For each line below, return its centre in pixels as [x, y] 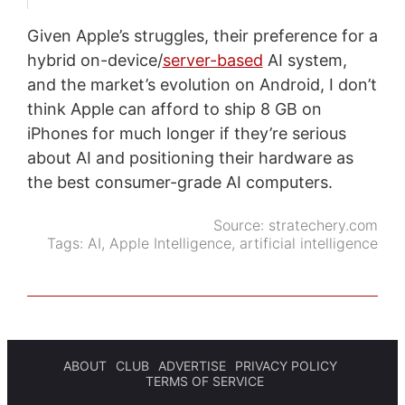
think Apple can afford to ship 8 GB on [174, 108]
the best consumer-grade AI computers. [179, 182]
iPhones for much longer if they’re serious [186, 133]
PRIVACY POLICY [286, 365]
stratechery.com [324, 225]
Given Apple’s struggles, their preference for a [202, 35]
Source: [241, 225]
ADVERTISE [192, 365]
